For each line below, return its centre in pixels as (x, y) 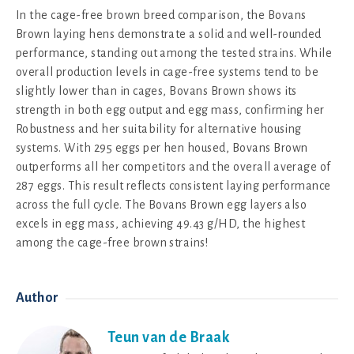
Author (38, 298)
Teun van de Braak (169, 338)
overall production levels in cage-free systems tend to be (168, 72)
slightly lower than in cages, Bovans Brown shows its (156, 91)
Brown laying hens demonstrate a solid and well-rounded (169, 34)
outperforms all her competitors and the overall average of (173, 167)
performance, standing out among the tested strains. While (174, 53)
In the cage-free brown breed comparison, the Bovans (161, 15)
